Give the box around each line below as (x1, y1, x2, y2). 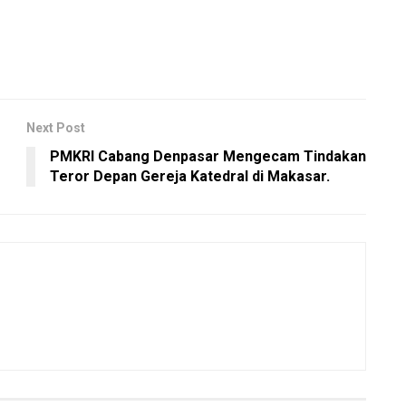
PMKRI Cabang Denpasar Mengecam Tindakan (50, 147, 366, 165)
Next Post (26, 120, 85, 135)
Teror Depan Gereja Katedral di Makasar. (50, 167, 330, 185)
